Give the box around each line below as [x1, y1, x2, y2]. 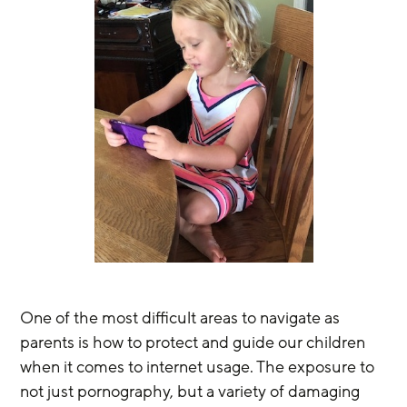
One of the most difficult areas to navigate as [20, 306, 344, 329]
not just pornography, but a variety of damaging [20, 380, 364, 402]
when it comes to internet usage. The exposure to [20, 355, 379, 378]
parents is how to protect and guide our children [20, 331, 370, 353]
